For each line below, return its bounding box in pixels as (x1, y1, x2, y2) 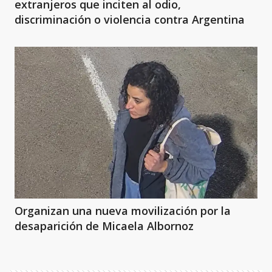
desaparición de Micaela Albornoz (15, 219, 194, 233)
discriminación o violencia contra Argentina (15, 12, 245, 27)
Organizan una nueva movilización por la (15, 203, 231, 218)
